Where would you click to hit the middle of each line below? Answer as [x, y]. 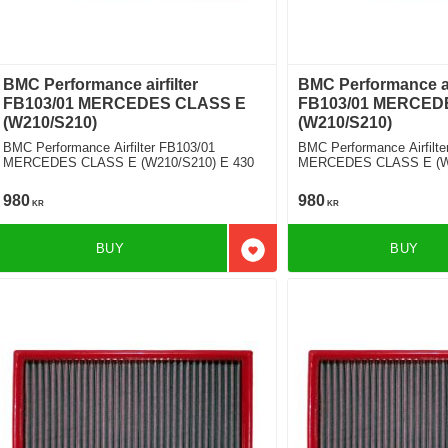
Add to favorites [306, 259]
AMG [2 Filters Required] [369, 178]
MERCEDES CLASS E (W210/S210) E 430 [129, 163]
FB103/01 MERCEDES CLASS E [125, 104]
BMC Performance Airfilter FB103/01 [109, 148]
